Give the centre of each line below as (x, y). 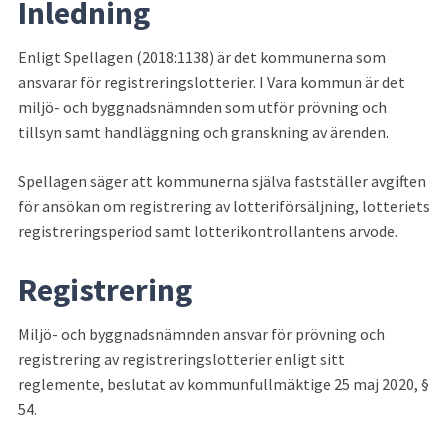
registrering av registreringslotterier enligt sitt (181, 358)
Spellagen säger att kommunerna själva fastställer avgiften (222, 180)
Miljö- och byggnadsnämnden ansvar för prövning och (201, 333)
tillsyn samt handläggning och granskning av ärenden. (203, 131)
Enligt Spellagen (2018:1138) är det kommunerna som (202, 56)
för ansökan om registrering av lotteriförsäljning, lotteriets (224, 205)
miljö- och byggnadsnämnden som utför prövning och (202, 106)
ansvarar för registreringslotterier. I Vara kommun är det (211, 81)
